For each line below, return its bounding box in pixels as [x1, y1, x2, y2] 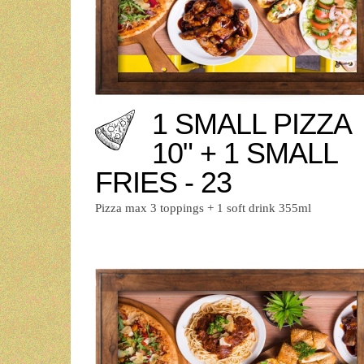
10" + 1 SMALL [152, 136, 337, 170]
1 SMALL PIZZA [152, 106, 350, 141]
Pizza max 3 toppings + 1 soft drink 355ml [95, 201, 311, 214]
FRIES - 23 [95, 165, 232, 199]
